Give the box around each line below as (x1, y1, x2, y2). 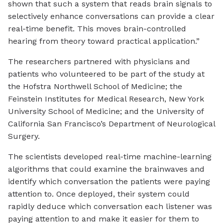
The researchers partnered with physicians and (8, 57, 190, 67)
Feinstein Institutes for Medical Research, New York (8, 94, 204, 104)
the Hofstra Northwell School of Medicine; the (8, 82, 182, 92)
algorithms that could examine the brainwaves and (8, 164, 205, 174)
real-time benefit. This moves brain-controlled (8, 24, 186, 34)
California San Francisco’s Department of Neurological (8, 119, 215, 129)
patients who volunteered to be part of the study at (8, 69, 205, 79)
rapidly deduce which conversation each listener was (8, 202, 212, 212)
